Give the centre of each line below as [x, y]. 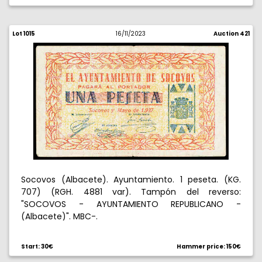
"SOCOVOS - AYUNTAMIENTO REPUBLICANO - [131, 204]
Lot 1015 [24, 34]
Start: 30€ [37, 247]
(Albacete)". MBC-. [59, 216]
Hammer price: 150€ [209, 247]
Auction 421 [231, 34]
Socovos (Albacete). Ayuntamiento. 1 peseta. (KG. [131, 180]
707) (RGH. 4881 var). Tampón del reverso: [131, 192]
